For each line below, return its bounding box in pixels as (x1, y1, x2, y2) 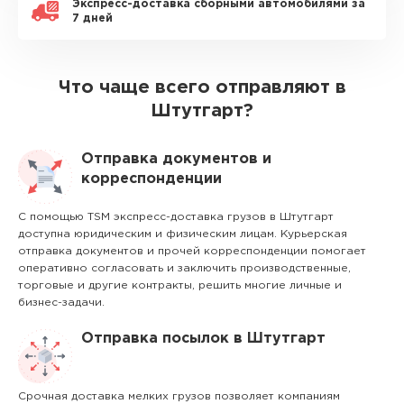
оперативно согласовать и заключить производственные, (18, 263, 351, 273)
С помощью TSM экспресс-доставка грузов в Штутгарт (18, 212, 334, 222)
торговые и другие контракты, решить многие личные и (18, 280, 342, 290)
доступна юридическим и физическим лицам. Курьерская (18, 229, 347, 239)
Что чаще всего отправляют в (58, 79, 346, 96)
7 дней (72, 14, 113, 23)
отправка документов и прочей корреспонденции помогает (18, 246, 366, 256)
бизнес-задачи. (18, 298, 105, 308)
